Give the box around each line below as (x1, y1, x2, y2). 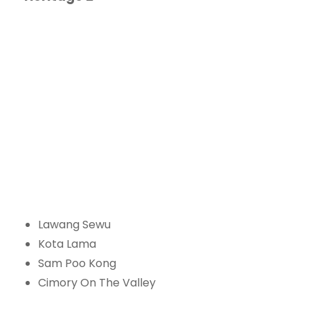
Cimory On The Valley (38, 274, 156, 291)
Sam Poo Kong (38, 255, 116, 271)
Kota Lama (38, 235, 96, 252)
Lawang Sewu (38, 216, 111, 232)
